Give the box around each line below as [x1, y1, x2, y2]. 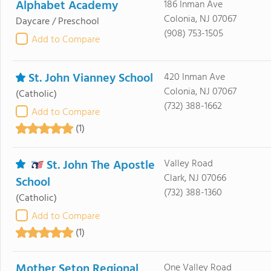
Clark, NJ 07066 [163, 171, 226, 186]
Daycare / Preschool [16, 14, 99, 30]
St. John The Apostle [47, 156, 155, 175]
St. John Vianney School [28, 69, 153, 88]
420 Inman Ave [163, 70, 225, 85]
